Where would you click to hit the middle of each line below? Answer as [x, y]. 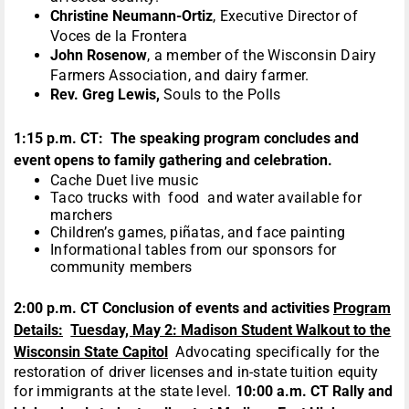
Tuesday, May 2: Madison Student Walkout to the [231, 330]
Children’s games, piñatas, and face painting [198, 233]
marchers [82, 215]
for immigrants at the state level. [125, 392]
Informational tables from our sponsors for [194, 250]
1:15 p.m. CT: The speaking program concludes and [186, 139]
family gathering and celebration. [223, 161]
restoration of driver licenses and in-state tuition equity [196, 372]
